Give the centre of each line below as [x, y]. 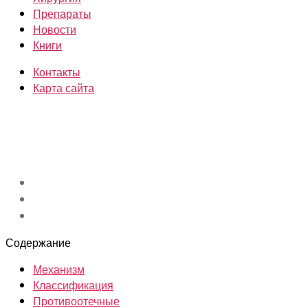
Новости [55, 29]
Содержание [38, 242]
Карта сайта [64, 88]
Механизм [59, 269]
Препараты [62, 13]
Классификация [73, 285]
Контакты [57, 72]
